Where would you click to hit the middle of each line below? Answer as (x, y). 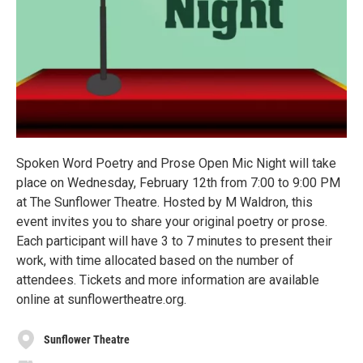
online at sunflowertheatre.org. (101, 299)
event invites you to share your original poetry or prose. (172, 222)
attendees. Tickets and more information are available (168, 280)
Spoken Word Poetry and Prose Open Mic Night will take (176, 163)
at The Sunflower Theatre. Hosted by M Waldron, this (164, 202)
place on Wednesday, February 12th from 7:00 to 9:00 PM (178, 183)
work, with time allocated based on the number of (155, 261)
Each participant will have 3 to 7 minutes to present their (174, 241)
